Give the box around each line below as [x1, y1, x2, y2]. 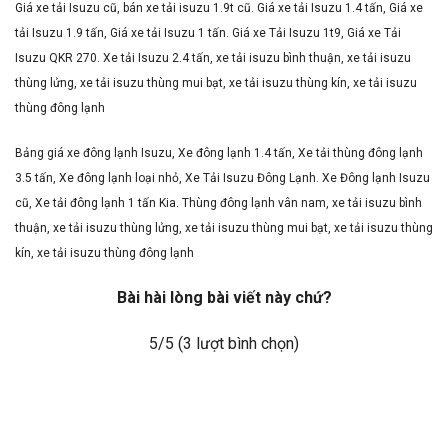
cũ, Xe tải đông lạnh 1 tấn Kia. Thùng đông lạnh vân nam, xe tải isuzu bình [15, 196, 422, 211]
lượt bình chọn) [192, 333, 299, 353]
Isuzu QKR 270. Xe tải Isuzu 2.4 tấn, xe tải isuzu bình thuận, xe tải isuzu [15, 50, 411, 65]
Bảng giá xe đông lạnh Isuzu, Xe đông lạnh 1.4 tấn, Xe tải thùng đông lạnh [15, 146, 423, 161]
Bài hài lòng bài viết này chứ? [116, 288, 332, 308]
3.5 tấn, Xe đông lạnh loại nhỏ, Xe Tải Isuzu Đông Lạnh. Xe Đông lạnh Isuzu [15, 171, 430, 186]
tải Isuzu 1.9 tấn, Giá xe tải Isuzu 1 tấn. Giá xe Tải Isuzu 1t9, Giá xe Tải [15, 25, 401, 40]
